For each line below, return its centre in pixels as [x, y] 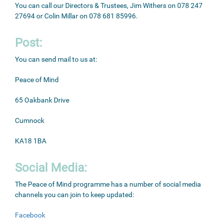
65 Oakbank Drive [42, 100]
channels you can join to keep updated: [74, 195]
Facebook [30, 215]
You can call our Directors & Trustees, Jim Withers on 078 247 [109, 5]
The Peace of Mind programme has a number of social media [108, 184]
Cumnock [30, 120]
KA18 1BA [31, 141]
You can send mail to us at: [56, 59]
